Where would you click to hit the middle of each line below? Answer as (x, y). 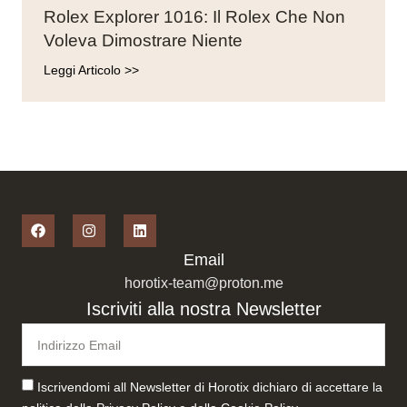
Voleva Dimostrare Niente (143, 40)
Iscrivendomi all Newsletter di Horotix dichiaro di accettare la (210, 387)
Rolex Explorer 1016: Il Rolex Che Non (194, 17)
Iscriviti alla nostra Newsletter (203, 309)
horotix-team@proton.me (203, 283)
